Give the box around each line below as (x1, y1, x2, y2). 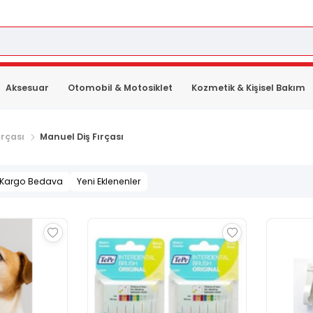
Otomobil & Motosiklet (68, 81, 173, 94)
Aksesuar (5, 81, 49, 94)
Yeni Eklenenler (76, 175, 140, 187)
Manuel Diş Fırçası (40, 131, 124, 143)
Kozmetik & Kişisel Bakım (191, 81, 306, 94)
